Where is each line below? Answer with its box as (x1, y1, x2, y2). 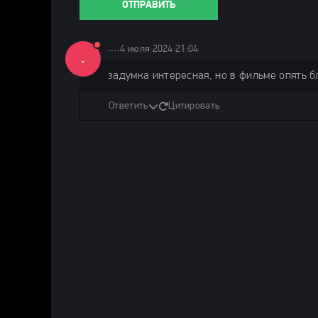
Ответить (109, 101, 148, 111)
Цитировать (168, 101, 220, 111)
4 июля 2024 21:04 (120, 44, 199, 55)
